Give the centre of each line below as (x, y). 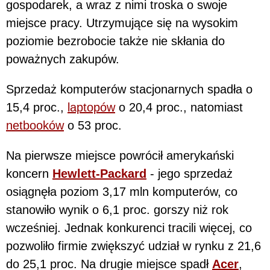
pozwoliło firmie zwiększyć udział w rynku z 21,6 (133, 246)
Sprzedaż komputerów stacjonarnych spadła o (129, 89)
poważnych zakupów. (63, 59)
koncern (29, 173)
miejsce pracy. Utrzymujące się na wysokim (122, 23)
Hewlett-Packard (99, 173)
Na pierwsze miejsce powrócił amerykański (120, 155)
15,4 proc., (37, 107)
